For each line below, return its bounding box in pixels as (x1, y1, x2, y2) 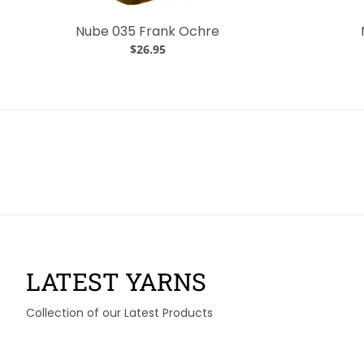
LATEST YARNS (26, 266, 206, 297)
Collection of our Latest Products (26, 305, 213, 321)
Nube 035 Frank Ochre (76, 22, 219, 41)
